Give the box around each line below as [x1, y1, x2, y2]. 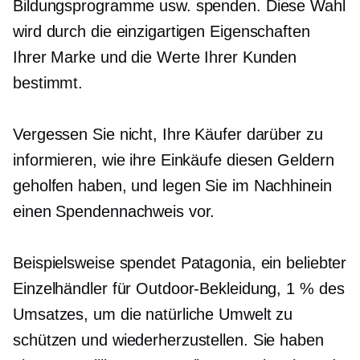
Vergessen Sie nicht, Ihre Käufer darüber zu [13, 125, 323, 143]
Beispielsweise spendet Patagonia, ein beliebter [13, 253, 347, 272]
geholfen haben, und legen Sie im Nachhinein [13, 176, 332, 194]
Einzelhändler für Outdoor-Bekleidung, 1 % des [13, 279, 345, 297]
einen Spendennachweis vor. [13, 202, 215, 220]
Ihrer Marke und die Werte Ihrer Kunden [13, 47, 297, 66]
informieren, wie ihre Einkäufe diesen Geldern [13, 150, 334, 169]
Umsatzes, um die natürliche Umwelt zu [13, 305, 293, 323]
